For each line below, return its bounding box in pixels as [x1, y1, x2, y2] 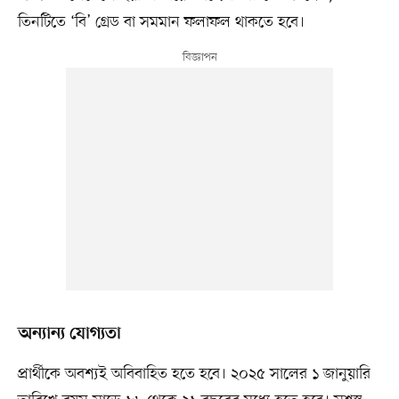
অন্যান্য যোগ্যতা [17, 323, 121, 346]
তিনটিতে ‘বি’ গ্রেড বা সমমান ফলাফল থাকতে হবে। [17, 12, 305, 34]
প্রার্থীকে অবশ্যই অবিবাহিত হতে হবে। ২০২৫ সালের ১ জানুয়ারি [17, 363, 370, 386]
